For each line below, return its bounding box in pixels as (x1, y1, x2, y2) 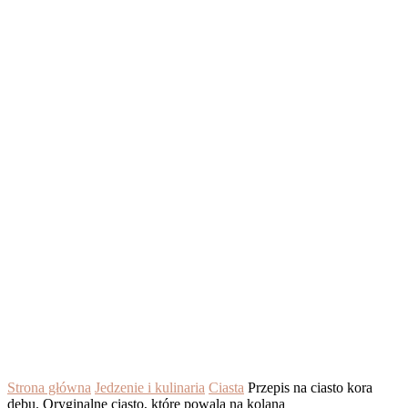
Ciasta (209, 379, 244, 395)
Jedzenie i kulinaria (95, 379, 205, 395)
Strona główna (7, 379, 91, 395)
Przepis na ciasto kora (248, 379, 372, 395)
